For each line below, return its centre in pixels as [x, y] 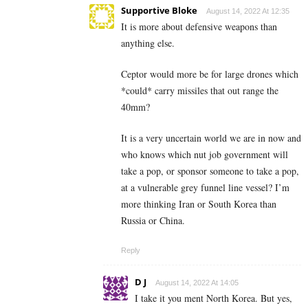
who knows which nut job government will [205, 155]
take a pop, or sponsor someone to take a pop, [210, 171]
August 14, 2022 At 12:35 [248, 11]
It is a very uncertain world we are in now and [211, 138]
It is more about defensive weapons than [199, 27]
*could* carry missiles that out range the [200, 91]
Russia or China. [153, 221]
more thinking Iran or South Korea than [199, 204]
